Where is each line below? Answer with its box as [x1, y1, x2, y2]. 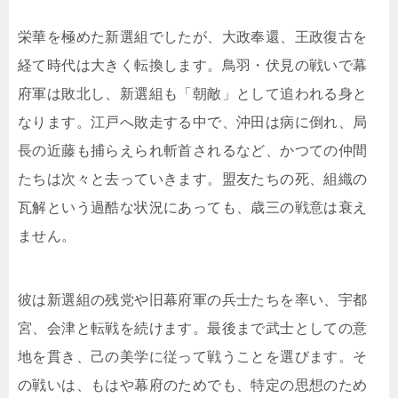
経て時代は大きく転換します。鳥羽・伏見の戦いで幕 [18, 58, 368, 74]
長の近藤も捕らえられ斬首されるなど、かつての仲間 [18, 143, 368, 159]
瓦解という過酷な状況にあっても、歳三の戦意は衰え [18, 200, 368, 216]
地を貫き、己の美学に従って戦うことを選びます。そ [18, 349, 368, 365]
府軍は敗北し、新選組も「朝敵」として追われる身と [18, 86, 368, 102]
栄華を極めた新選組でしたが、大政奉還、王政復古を [18, 29, 368, 45]
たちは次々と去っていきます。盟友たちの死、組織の [18, 171, 368, 187]
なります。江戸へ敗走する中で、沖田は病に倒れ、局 [18, 115, 368, 131]
